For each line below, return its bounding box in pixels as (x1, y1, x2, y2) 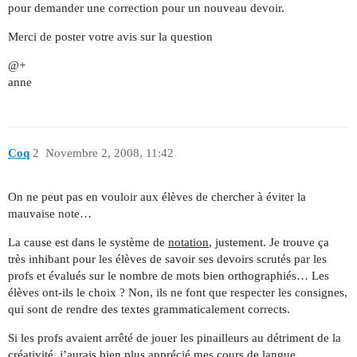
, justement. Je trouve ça (209, 236, 329, 249)
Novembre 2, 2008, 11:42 (45, 147, 174, 160)
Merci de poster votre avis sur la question (8, 29, 213, 43)
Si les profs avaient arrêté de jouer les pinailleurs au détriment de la (8, 331, 341, 345)
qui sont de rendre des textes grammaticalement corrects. (8, 303, 290, 316)
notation (168, 236, 209, 249)
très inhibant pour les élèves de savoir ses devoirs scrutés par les (8, 253, 327, 266)
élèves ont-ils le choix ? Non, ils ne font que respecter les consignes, (8, 286, 347, 300)
